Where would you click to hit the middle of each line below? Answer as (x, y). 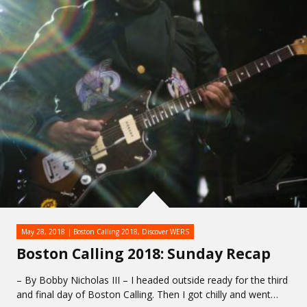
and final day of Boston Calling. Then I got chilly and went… (147, 294)
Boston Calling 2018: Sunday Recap (144, 254)
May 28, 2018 (43, 232)
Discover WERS (165, 232)
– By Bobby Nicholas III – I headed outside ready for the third (152, 280)
